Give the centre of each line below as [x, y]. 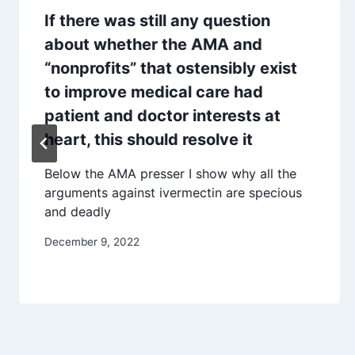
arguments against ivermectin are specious [173, 193]
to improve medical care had [154, 92]
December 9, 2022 [92, 242]
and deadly [78, 212]
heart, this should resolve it [149, 140]
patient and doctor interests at [162, 116]
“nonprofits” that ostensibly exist [171, 69]
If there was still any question [157, 21]
